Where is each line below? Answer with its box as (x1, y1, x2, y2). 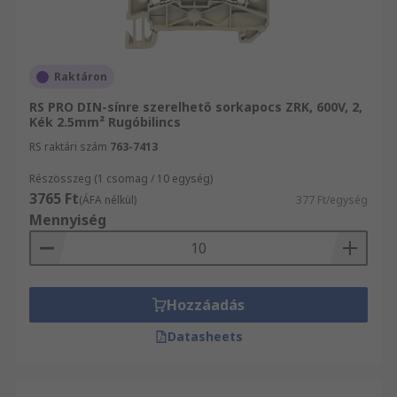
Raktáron (54, 69, 107, 84)
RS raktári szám (29, 139, 107, 154)
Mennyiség (29, 210, 106, 230)
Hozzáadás (167, 295, 245, 315)
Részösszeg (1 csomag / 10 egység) (29, 171, 213, 186)
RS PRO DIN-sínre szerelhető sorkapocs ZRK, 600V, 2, (29, 98, 362, 115)
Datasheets (167, 328, 243, 345)
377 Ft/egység (296, 192, 368, 207)
